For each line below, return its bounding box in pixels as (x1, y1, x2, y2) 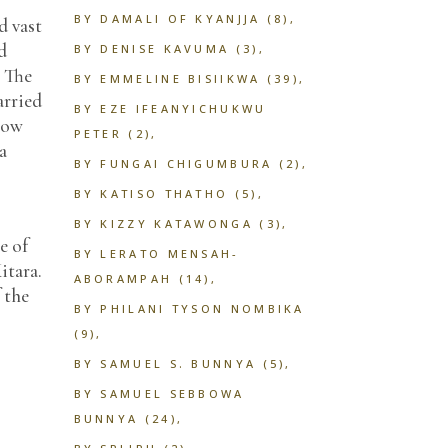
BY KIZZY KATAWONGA (73, 216, 253, 231)
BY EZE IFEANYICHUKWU (73, 101, 267, 116)
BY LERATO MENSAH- (73, 246, 240, 261)
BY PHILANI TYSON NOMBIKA (73, 301, 305, 316)
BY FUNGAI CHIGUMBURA (73, 156, 273, 171)
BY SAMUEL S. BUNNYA (73, 356, 257, 371)
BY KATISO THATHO (73, 186, 229, 201)
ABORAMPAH (73, 271, 173, 286)
